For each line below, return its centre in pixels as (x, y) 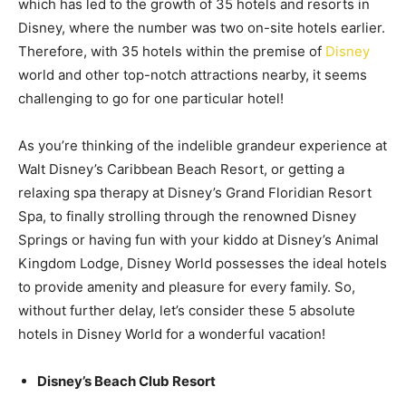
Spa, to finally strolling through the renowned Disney (187, 216)
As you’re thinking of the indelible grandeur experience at (203, 145)
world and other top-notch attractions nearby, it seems (193, 75)
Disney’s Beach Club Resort (126, 381)
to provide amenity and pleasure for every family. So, (187, 287)
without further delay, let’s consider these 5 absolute (187, 310)
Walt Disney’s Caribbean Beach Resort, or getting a (181, 169)
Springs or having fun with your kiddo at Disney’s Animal (198, 240)
